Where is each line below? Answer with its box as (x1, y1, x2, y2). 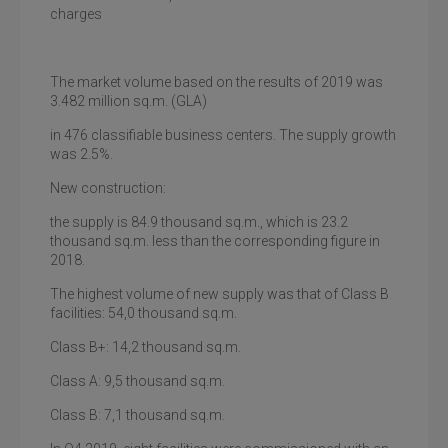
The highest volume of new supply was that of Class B (50, 286, 389, 302)
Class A (50, 373, 98, 389)
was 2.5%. (50, 146, 113, 162)
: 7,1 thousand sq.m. (98, 407, 225, 423)
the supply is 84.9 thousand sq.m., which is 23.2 (50, 214, 348, 230)
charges (50, 6, 102, 22)
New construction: (50, 180, 166, 196)
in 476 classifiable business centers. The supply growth (50, 127, 396, 143)
